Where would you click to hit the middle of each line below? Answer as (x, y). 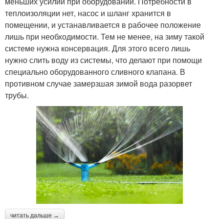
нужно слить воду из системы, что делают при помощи (103, 60)
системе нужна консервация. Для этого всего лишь (98, 48)
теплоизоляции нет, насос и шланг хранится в (88, 13)
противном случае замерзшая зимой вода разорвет (99, 84)
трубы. (17, 95)
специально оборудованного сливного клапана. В (95, 72)
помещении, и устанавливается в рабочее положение (103, 25)
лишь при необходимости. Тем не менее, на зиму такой (105, 37)
